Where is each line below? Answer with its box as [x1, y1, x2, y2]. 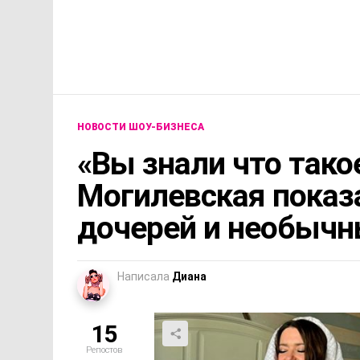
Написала [117, 270, 170, 284]
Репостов [85, 345, 122, 356]
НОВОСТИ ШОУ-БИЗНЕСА [77, 121, 204, 133]
